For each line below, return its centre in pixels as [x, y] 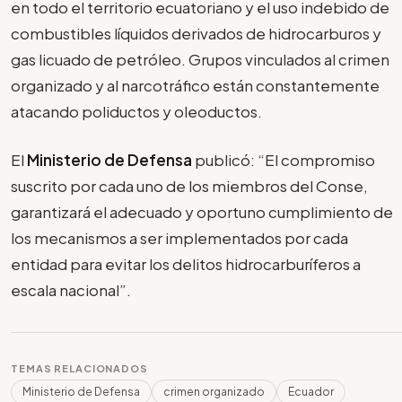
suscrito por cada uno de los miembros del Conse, [189, 186]
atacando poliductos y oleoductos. [138, 111]
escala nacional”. [72, 290]
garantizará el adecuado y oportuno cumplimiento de [202, 212]
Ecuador [311, 392]
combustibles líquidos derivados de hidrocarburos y [196, 33]
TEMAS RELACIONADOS [79, 369]
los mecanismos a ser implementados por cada [179, 238]
